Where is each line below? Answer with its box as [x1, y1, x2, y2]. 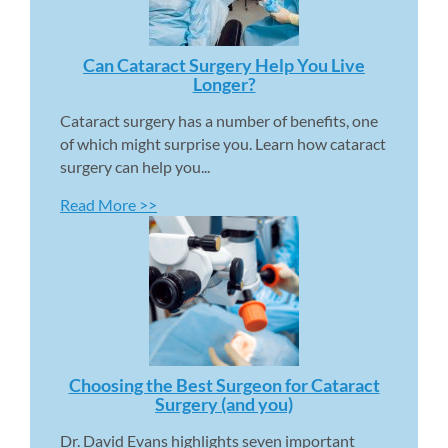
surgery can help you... [60, 156, 210, 176]
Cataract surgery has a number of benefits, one [60, 110, 378, 130]
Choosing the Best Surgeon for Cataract [68, 373, 380, 396]
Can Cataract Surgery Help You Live [83, 53, 365, 76]
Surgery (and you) [155, 392, 293, 415]
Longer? [192, 72, 256, 95]
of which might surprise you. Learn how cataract [60, 133, 386, 153]
